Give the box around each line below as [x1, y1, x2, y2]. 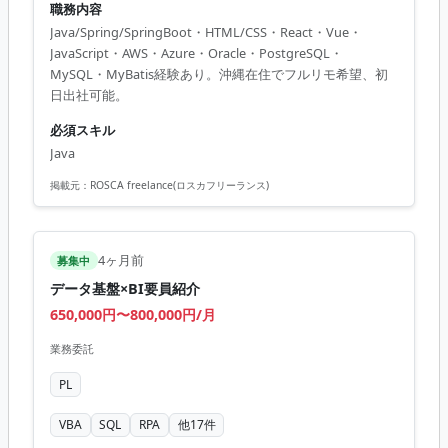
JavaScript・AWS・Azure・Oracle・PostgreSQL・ [50, 44, 343, 63]
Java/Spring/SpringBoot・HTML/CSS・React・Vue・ [50, 23, 362, 42]
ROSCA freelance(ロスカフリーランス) [90, 178, 269, 193]
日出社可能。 [50, 86, 128, 105]
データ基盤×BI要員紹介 [50, 279, 200, 299]
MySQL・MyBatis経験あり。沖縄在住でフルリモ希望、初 [50, 65, 388, 84]
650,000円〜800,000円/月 [50, 305, 216, 325]
